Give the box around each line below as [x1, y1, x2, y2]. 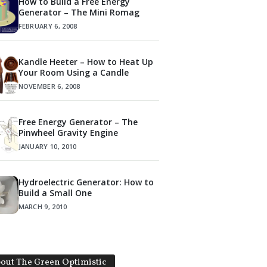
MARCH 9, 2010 [18, 201, 67, 211]
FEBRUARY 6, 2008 [18, 21, 77, 30]
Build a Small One [18, 187, 92, 198]
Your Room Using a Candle [18, 66, 129, 78]
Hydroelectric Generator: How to [18, 176, 154, 188]
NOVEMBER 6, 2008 [18, 81, 80, 91]
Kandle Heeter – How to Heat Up [18, 55, 153, 67]
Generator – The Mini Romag [18, 6, 139, 18]
